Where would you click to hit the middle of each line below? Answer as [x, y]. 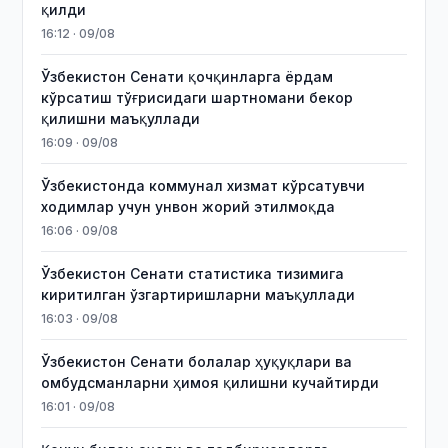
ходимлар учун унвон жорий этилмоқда [188, 206]
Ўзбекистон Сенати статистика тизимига [193, 273]
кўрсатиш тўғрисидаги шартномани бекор [197, 97]
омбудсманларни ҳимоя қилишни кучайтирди [210, 382]
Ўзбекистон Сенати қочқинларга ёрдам [187, 76]
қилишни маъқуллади [121, 118]
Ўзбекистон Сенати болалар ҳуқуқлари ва [197, 361]
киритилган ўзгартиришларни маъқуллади [198, 294]
